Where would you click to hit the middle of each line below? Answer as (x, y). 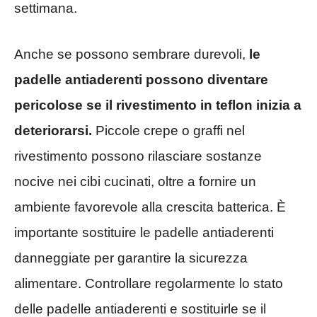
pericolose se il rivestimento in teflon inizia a (158, 105)
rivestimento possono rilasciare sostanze (138, 156)
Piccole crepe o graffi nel (168, 130)
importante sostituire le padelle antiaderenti (144, 232)
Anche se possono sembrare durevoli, (132, 54)
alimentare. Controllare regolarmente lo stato (149, 283)
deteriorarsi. (53, 130)
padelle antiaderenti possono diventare (141, 79)
